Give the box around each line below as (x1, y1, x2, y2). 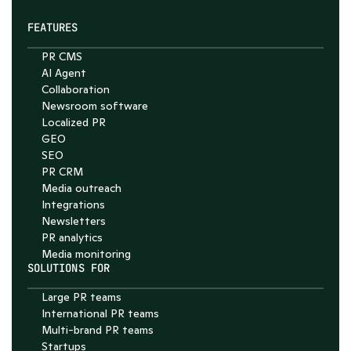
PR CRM (42, 165, 83, 179)
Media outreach (42, 181, 121, 195)
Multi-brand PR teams (42, 323, 154, 337)
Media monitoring (42, 247, 131, 261)
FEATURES (27, 20, 78, 34)
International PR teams (42, 306, 159, 320)
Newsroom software (42, 99, 148, 113)
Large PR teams (42, 290, 121, 304)
